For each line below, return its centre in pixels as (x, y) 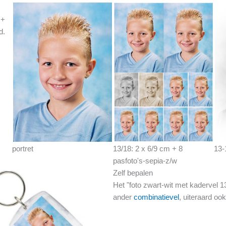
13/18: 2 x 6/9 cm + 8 (148, 149)
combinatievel (156, 197)
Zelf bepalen (133, 173)
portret (23, 149)
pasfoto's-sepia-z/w (145, 161)
